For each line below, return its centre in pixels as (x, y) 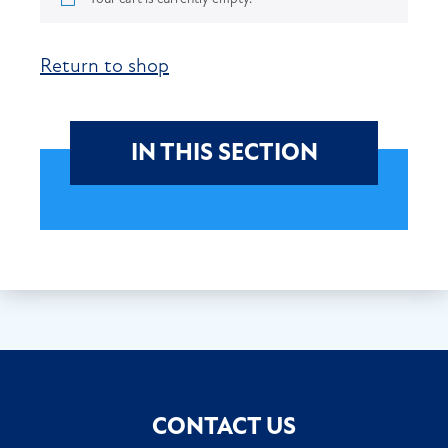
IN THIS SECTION (224, 152)
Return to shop (104, 65)
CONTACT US (224, 426)
